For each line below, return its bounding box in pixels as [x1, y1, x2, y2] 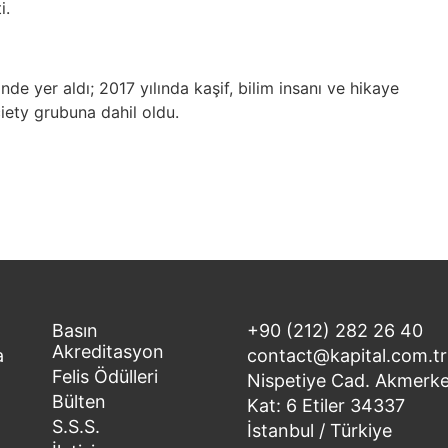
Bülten [52, 391, 106, 412]
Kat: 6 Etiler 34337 [246, 395, 405, 416]
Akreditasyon [52, 341, 164, 362]
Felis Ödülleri [52, 366, 158, 387]
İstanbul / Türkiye [246, 420, 392, 441]
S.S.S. [52, 416, 100, 437]
